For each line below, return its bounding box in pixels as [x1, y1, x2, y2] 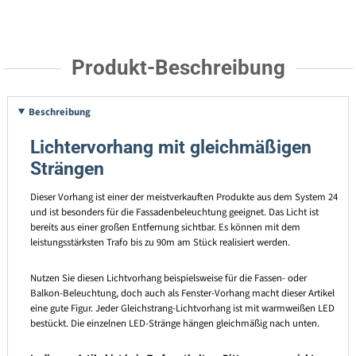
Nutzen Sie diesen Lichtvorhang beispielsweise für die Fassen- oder [29, 270, 307, 285]
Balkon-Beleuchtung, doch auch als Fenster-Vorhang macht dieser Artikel [29, 285, 335, 300]
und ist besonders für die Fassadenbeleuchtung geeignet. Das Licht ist [29, 205, 319, 220]
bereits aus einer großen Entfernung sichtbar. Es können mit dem [29, 220, 300, 235]
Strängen [29, 158, 104, 180]
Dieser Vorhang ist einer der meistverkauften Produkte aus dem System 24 [29, 190, 338, 205]
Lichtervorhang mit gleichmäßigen [29, 137, 311, 159]
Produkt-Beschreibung [71, 55, 285, 79]
